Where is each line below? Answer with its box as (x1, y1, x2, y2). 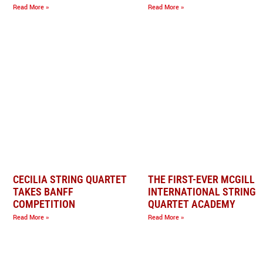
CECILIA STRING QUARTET (13, 173, 127, 186)
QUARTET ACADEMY (148, 198, 235, 210)
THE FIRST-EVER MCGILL (148, 173, 255, 186)
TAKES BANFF (13, 186, 73, 198)
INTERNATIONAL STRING (148, 186, 256, 198)
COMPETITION (13, 198, 75, 210)
